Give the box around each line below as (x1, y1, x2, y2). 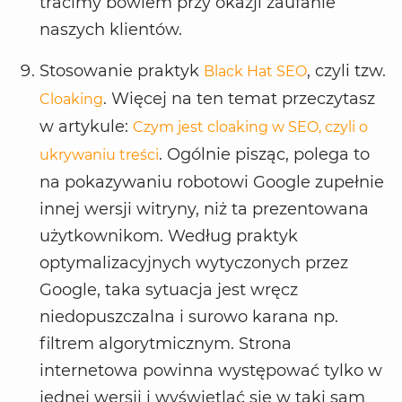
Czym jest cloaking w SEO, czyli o (133, 118, 368, 136)
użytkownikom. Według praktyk (39, 226, 298, 247)
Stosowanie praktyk (39, 61, 204, 82)
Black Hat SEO (204, 63, 307, 81)
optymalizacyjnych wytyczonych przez (39, 253, 348, 274)
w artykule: (39, 117, 133, 137)
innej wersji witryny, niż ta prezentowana (39, 199, 369, 220)
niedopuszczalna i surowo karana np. (39, 307, 338, 328)
